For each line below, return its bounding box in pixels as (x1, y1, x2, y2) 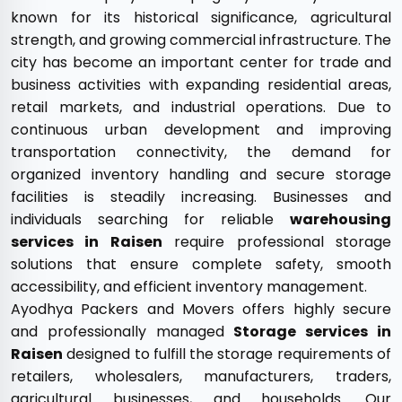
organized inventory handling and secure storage (11, 164, 391, 185)
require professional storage (162, 232, 392, 252)
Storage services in (233, 321, 392, 342)
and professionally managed (11, 321, 234, 342)
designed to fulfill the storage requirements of (63, 344, 391, 364)
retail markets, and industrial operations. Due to (11, 97, 391, 118)
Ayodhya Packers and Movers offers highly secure (11, 299, 391, 319)
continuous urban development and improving (11, 119, 391, 140)
